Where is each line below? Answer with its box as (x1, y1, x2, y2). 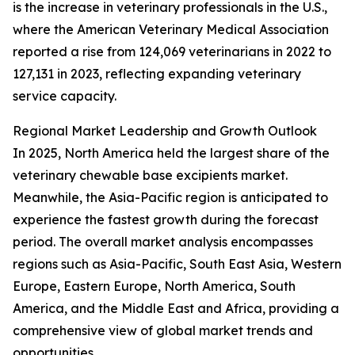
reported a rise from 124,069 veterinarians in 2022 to (13, 44, 331, 60)
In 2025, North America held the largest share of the (13, 145, 330, 162)
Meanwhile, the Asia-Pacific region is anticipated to (13, 189, 328, 206)
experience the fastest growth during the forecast (13, 212, 319, 228)
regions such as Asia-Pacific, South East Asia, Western (13, 256, 342, 273)
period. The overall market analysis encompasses (13, 234, 313, 250)
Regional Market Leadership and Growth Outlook (13, 123, 317, 139)
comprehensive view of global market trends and (13, 323, 313, 339)
